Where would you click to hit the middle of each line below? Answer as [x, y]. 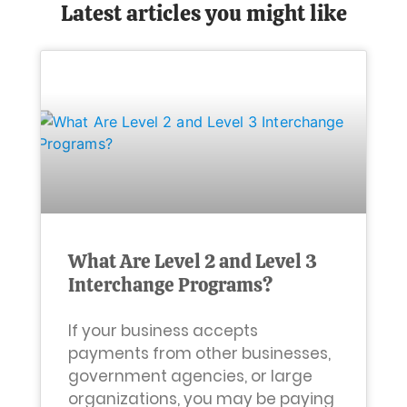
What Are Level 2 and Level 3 [193, 261]
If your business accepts [163, 330]
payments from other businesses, [199, 353]
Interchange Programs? [170, 284]
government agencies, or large [190, 376]
